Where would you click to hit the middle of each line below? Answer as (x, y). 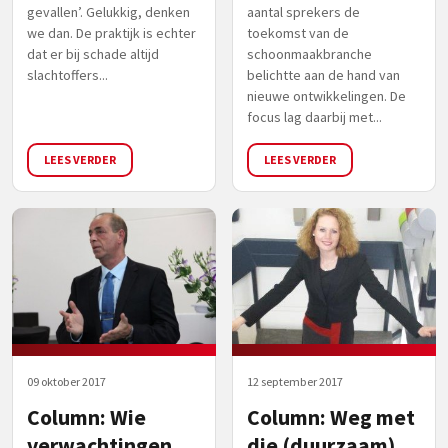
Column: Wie (86, 417)
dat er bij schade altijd (93, 53)
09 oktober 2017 (66, 381)
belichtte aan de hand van (323, 74)
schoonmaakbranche (309, 53)
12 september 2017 (295, 381)
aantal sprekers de (303, 11)
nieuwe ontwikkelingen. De (326, 95)
